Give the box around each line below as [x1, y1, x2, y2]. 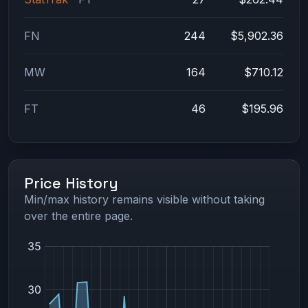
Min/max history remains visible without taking [24, 192, 265, 207]
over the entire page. [24, 209, 133, 223]
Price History [24, 174, 119, 193]
